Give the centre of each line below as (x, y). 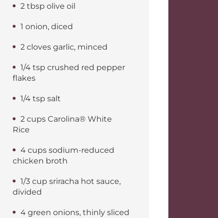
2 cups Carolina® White (66, 119)
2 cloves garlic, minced (64, 47)
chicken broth (40, 161)
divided (27, 192)
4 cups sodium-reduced (67, 150)
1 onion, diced (47, 27)
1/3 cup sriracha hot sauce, (71, 181)
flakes (24, 78)
